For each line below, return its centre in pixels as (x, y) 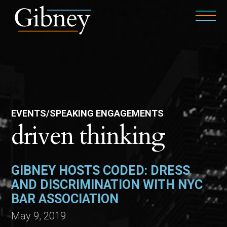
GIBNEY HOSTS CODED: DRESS (101, 171)
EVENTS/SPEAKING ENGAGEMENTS (88, 113)
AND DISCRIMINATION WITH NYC (107, 185)
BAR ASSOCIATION (65, 199)
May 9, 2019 (39, 216)
